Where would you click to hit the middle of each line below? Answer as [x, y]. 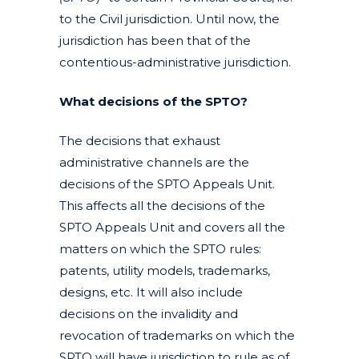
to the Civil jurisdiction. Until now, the [169, 18]
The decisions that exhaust [140, 140]
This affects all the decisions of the [162, 205]
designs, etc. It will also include [151, 292]
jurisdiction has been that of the [155, 40]
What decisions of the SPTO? [153, 101]
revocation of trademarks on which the [177, 335]
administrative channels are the [154, 162]
